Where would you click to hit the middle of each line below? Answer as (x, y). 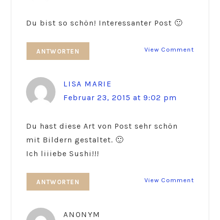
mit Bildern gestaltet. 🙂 (75, 140)
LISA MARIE (88, 84)
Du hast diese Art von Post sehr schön (102, 126)
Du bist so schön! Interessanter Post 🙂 (105, 23)
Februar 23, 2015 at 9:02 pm (120, 98)
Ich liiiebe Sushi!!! (63, 154)
